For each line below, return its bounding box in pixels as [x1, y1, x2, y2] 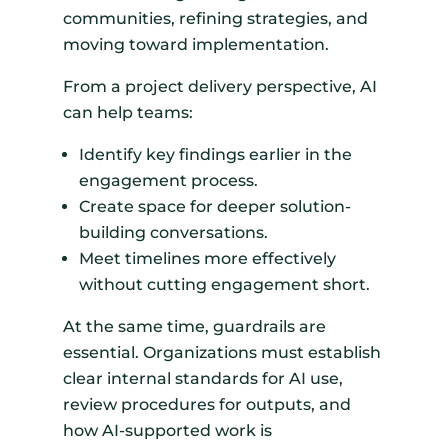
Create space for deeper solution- [78, 197, 351, 217]
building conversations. [78, 223, 268, 243]
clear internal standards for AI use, [62, 369, 343, 389]
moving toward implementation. [62, 35, 329, 55]
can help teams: [62, 103, 193, 123]
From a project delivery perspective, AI [62, 77, 377, 97]
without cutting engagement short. [78, 275, 370, 295]
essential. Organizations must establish [62, 343, 381, 363]
